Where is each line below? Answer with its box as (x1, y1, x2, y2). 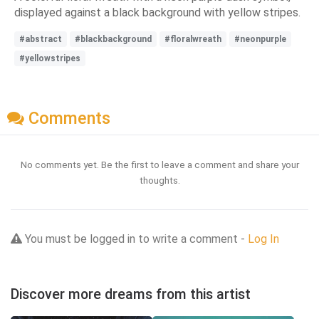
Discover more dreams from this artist (11, 286, 251, 303)
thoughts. (139, 174, 180, 187)
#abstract (19, 33, 62, 44)
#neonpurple (234, 33, 286, 44)
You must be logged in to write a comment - (22, 232, 248, 246)
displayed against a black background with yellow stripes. (14, 5, 300, 19)
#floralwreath (164, 33, 221, 44)
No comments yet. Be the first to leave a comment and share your (20, 159, 299, 171)
